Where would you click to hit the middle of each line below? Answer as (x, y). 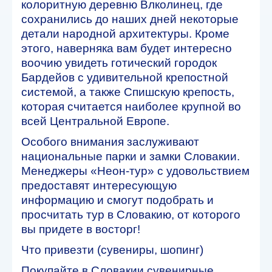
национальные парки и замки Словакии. (131, 156)
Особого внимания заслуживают (110, 141)
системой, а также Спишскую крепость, (128, 92)
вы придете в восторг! (81, 229)
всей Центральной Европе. (95, 121)
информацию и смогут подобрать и (117, 200)
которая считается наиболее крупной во (131, 106)
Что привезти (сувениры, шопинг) (112, 250)
